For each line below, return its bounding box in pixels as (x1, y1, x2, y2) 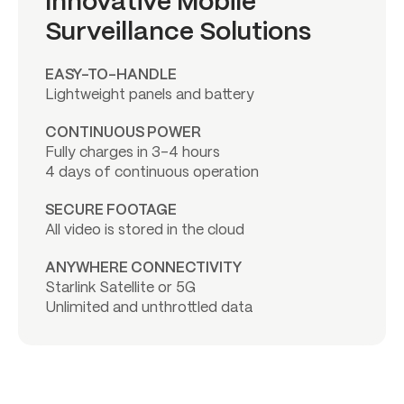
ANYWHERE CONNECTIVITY (45, 261, 242, 275)
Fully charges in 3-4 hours (45, 145, 220, 160)
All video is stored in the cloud (45, 223, 244, 237)
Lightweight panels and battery (45, 87, 254, 102)
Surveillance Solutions (45, 20, 311, 45)
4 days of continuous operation (45, 165, 259, 179)
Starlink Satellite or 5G (45, 280, 196, 295)
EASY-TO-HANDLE (45, 68, 177, 82)
